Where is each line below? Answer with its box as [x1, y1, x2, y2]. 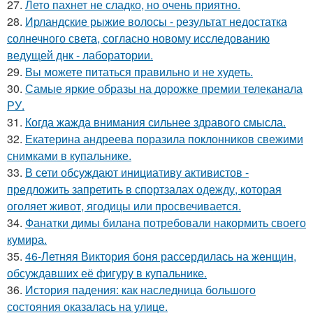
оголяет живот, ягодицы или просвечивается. [7, 198, 241, 214]
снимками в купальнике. [7, 147, 131, 163]
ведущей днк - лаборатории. [7, 47, 153, 63]
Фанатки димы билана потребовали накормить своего [25, 214, 306, 231]
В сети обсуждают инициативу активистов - [25, 164, 249, 180]
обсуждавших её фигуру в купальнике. [7, 265, 207, 281]
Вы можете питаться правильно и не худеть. [25, 64, 253, 80]
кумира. [7, 231, 47, 247]
